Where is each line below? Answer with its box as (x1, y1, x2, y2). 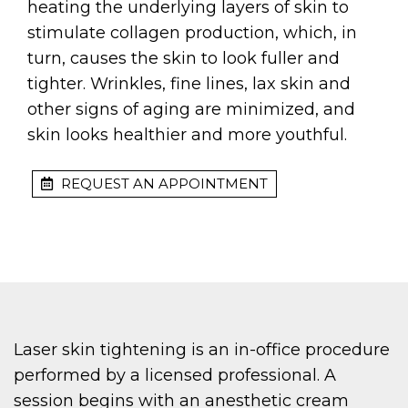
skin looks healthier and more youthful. (27, 125, 347, 146)
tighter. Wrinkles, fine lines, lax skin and (27, 74, 351, 95)
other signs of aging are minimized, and (27, 99, 355, 120)
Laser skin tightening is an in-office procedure (14, 340, 390, 361)
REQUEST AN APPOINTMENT (57, 175, 268, 193)
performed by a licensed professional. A (14, 365, 336, 386)
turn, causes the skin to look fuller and (27, 48, 340, 69)
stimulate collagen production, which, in (27, 23, 357, 44)
